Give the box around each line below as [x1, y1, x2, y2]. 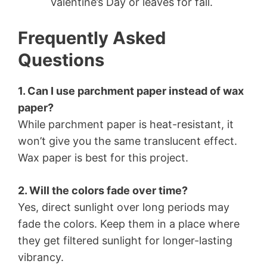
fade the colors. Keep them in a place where [18, 218, 240, 231]
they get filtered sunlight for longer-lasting [18, 234, 232, 247]
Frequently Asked [18, 27, 166, 49]
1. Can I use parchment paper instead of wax [18, 85, 244, 98]
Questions [18, 49, 104, 71]
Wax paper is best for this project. [18, 151, 188, 164]
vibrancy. [18, 251, 64, 264]
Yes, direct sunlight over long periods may [18, 201, 229, 214]
